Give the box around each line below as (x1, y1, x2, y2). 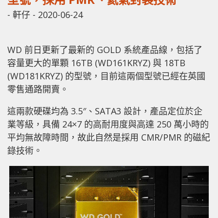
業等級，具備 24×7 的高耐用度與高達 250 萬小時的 (7, 118, 209, 130)
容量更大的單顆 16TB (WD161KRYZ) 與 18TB (7, 56, 185, 69)
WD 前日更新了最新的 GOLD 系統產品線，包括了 (7, 43, 202, 55)
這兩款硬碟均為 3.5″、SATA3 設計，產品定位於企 (7, 105, 202, 117)
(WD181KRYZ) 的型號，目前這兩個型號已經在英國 (7, 70, 205, 82)
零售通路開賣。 (7, 83, 69, 95)
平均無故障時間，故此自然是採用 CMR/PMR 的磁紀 (7, 131, 210, 143)
